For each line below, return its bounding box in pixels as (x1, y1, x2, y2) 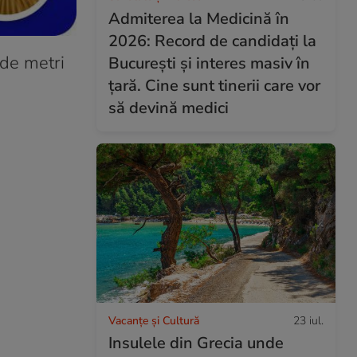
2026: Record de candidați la (108, 29, 316, 52)
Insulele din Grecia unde (108, 331, 284, 354)
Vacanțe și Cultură (108, 312, 199, 328)
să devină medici (108, 96, 229, 119)
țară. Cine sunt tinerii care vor (108, 74, 320, 96)
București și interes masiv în (108, 52, 310, 74)
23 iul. (293, 312, 324, 328)
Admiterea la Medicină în (108, 7, 289, 29)
